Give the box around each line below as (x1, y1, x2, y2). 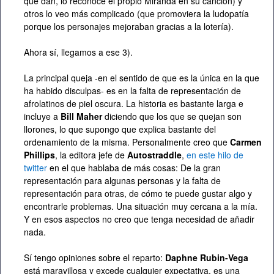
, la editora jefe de (55, 149, 127, 161)
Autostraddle (127, 149, 182, 161)
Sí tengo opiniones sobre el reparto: (24, 251, 165, 264)
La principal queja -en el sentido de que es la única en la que (24, 72, 259, 84)
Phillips (24, 149, 55, 161)
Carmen (230, 136, 262, 149)
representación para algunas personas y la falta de (24, 174, 221, 187)
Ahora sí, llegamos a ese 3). (24, 46, 133, 59)
